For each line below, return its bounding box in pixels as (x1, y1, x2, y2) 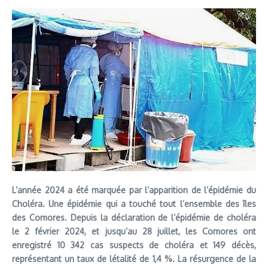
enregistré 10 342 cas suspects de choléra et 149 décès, (12, 240, 256, 250)
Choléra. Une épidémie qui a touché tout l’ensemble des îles (12, 199, 256, 209)
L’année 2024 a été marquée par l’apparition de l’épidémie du (12, 185, 256, 195)
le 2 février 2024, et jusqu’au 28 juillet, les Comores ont (12, 226, 256, 236)
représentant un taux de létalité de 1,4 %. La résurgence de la (12, 254, 256, 264)
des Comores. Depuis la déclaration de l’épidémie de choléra (12, 212, 256, 223)
